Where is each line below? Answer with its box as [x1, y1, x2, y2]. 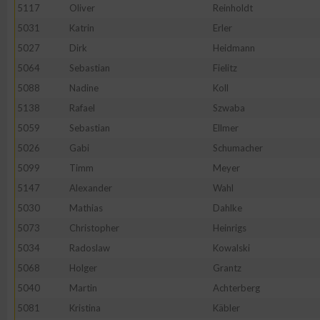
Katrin [69, 22, 94, 34]
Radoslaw [69, 242, 110, 254]
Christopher [69, 222, 119, 234]
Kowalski [213, 242, 250, 254]
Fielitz [213, 62, 237, 74]
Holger [69, 262, 97, 274]
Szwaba [213, 102, 245, 114]
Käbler [213, 302, 240, 314]
